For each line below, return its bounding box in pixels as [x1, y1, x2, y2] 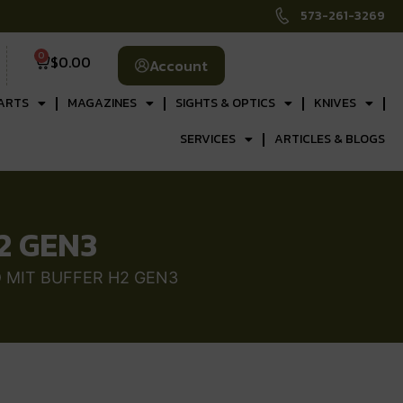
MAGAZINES [67, 94, 137, 112]
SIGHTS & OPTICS [175, 94, 275, 112]
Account [148, 55, 208, 76]
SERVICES [179, 130, 236, 148]
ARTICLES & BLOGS [273, 130, 385, 148]
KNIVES [313, 94, 356, 112]
